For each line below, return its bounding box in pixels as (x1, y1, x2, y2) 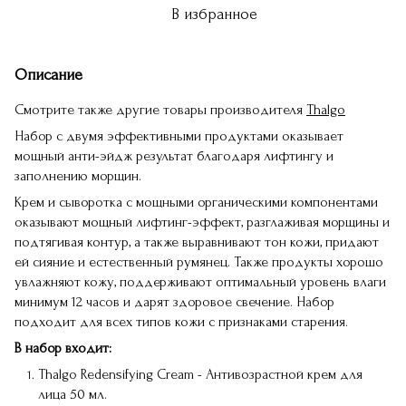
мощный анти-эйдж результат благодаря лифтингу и (14, 148, 333, 164)
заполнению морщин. (14, 168, 141, 184)
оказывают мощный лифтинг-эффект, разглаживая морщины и (14, 214, 390, 230)
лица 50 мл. (38, 386, 111, 402)
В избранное (170, 5, 257, 23)
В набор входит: (14, 340, 111, 356)
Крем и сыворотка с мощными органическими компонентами (14, 194, 378, 210)
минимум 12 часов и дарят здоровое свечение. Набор (14, 294, 334, 310)
